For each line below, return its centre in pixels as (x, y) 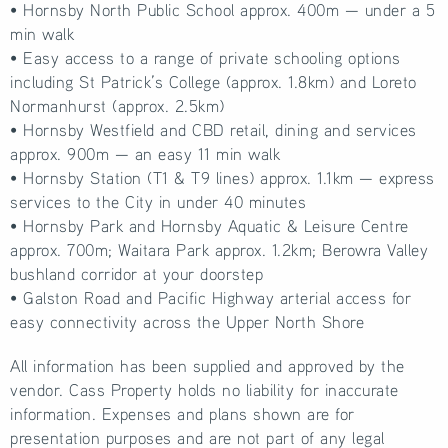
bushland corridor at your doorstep (136, 273)
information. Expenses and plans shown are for (182, 413)
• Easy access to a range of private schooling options (205, 57)
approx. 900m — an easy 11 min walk (145, 153)
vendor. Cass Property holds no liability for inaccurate (204, 389)
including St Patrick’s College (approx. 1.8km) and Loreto (213, 81)
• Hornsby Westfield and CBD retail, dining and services (213, 129)
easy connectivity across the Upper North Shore (187, 321)
